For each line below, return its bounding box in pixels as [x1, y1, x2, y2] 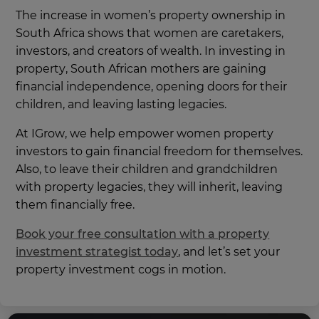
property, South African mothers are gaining [16, 62, 267, 76]
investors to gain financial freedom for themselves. [16, 145, 303, 159]
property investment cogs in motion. [16, 263, 226, 277]
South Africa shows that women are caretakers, [16, 26, 284, 41]
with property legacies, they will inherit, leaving [16, 180, 283, 194]
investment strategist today [16, 245, 179, 259]
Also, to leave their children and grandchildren [16, 162, 278, 177]
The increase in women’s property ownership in [16, 9, 286, 23]
